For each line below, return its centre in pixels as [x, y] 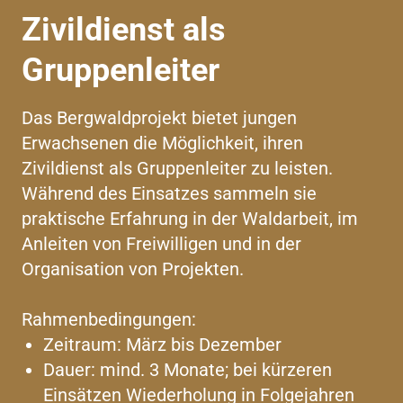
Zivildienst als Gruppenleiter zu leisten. [177, 168]
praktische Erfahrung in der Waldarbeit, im [190, 218]
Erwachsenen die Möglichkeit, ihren [162, 143]
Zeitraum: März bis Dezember [162, 344]
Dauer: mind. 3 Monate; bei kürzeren [188, 369]
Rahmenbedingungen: [109, 319]
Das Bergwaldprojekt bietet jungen [159, 117]
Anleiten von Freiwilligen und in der [161, 243]
